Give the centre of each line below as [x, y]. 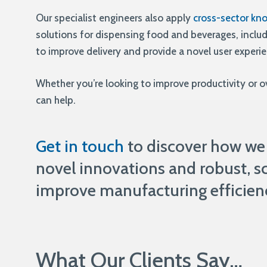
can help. [56, 100]
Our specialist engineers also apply [115, 18]
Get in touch [80, 146]
